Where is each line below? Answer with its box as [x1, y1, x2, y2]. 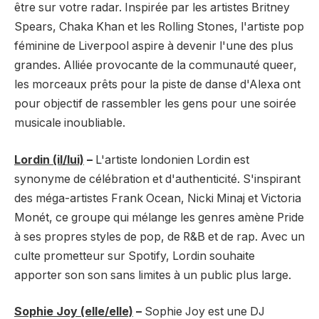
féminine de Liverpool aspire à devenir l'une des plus [14, 39, 293, 53]
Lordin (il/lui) [14, 152, 84, 167]
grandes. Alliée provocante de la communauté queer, [14, 58, 297, 73]
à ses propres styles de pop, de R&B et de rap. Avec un [14, 229, 305, 244]
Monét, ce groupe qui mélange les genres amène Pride [14, 210, 304, 224]
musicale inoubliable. [14, 116, 125, 130]
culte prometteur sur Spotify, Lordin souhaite [14, 249, 255, 263]
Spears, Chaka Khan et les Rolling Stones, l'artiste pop [14, 20, 304, 34]
